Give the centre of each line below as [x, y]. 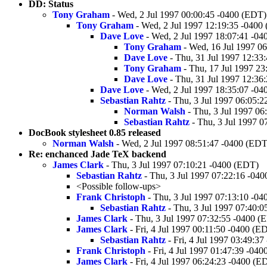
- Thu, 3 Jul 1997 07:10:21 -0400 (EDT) [181, 164]
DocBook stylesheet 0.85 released [95, 132]
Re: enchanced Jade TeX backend [97, 154]
